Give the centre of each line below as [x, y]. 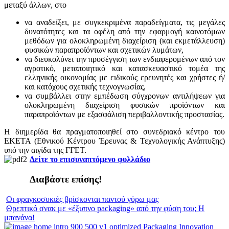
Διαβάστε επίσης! [66, 179]
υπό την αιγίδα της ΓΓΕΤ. [45, 150]
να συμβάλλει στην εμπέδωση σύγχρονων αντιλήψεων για [125, 96]
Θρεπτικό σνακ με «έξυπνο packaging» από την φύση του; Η [105, 208]
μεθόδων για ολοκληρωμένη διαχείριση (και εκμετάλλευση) [125, 41]
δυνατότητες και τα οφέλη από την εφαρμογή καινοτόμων [125, 32]
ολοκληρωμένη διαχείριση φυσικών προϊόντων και [125, 105]
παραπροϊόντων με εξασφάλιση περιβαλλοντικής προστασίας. [124, 114]
